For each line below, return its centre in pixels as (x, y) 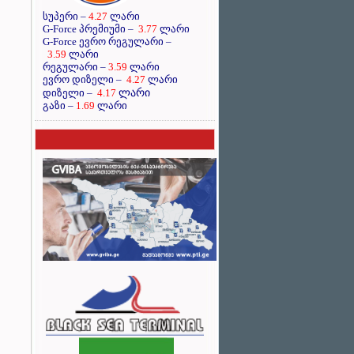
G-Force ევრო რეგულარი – (107, 41)
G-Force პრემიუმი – (90, 29)
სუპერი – (66, 16)
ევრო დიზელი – (83, 79)
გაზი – (59, 105)
